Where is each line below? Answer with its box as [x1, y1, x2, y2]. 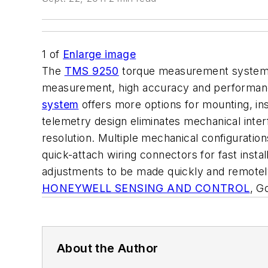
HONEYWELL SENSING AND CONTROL [42, 182, 250, 194]
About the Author [57, 241, 159, 255]
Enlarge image [63, 48, 136, 60]
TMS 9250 [64, 65, 119, 77]
